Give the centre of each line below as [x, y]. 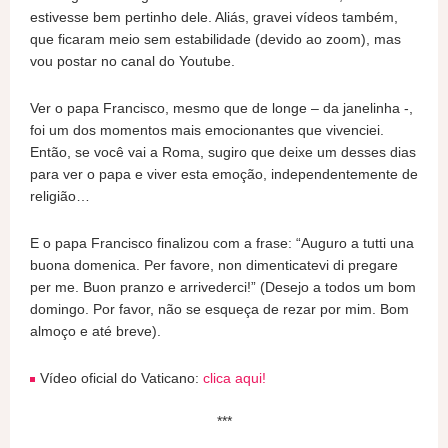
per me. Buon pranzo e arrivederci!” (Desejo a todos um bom [223, 287]
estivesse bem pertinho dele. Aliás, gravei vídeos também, [214, 17]
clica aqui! [234, 378]
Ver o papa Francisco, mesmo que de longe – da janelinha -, [221, 108]
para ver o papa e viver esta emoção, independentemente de [224, 174]
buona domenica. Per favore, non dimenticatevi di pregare [214, 265]
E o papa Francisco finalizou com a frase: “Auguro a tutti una [222, 243]
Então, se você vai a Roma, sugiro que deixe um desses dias [223, 152]
